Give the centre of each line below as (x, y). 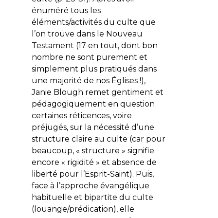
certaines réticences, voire (82, 115)
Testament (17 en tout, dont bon (94, 45)
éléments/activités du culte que (93, 22)
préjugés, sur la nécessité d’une (93, 127)
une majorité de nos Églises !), (88, 80)
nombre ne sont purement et (89, 57)
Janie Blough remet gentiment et (97, 92)
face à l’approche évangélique (90, 185)
